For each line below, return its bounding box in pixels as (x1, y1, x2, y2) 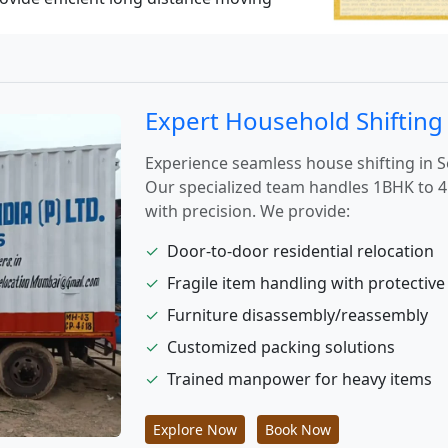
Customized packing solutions (167, 336, 396, 358)
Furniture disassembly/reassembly (167, 304, 429, 326)
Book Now (265, 420, 332, 439)
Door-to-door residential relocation (167, 240, 435, 262)
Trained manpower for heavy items (167, 368, 433, 390)
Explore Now (153, 420, 238, 439)
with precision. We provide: (145, 200, 351, 222)
